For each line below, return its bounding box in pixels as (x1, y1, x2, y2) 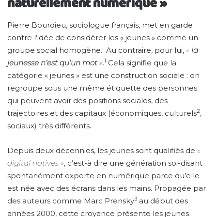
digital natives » (7, 158, 64, 168)
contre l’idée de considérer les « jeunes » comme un (7, 32, 198, 42)
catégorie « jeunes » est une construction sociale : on (7, 70, 200, 80)
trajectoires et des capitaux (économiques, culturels (7, 108, 197, 118)
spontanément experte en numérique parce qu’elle (7, 170, 200, 180)
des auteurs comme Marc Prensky (7, 196, 134, 205)
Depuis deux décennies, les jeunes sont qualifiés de (7, 145, 197, 155)
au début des (137, 196, 188, 205)
